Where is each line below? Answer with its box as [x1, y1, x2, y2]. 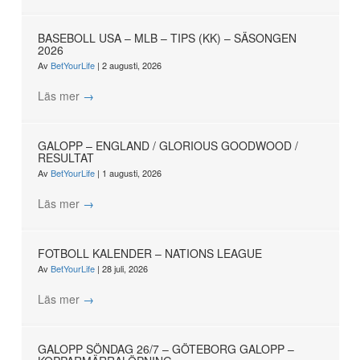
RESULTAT [37, 149, 94, 166]
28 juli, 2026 [101, 262, 148, 276]
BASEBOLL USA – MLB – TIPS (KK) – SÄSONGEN [37, 30, 297, 47]
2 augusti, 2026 [101, 59, 162, 72]
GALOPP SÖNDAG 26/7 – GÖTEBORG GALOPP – [37, 341, 294, 358]
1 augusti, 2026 [101, 166, 162, 180]
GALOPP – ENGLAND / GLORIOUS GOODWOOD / [37, 137, 298, 154]
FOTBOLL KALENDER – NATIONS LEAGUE [37, 245, 262, 262]
